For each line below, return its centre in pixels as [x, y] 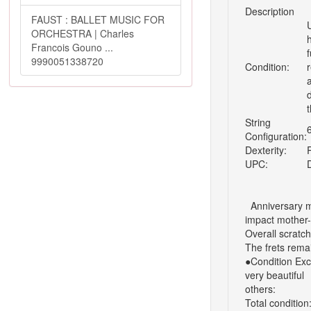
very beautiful [274, 275]
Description [269, 11]
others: [260, 289]
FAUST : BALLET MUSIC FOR [98, 19]
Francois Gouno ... [72, 47]
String [258, 122]
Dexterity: [266, 150]
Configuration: [276, 136]
